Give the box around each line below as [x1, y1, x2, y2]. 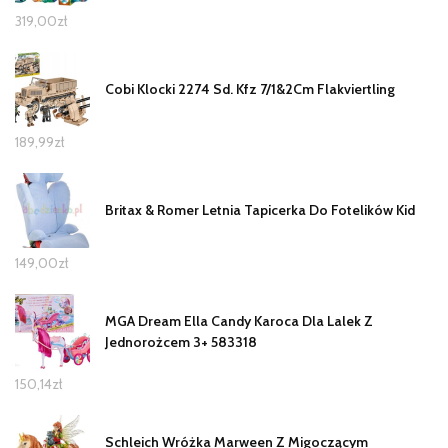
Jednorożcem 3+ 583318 [105, 332, 257, 351]
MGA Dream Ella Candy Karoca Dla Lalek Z [105, 311, 373, 330]
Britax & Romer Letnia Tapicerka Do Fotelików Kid [105, 201, 415, 220]
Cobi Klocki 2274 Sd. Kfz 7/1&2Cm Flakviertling [105, 80, 395, 99]
